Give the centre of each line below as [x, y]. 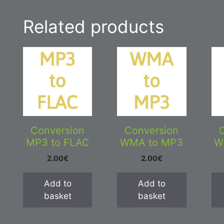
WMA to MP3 [152, 142]
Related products [93, 26]
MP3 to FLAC [57, 142]
